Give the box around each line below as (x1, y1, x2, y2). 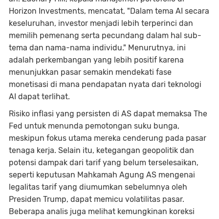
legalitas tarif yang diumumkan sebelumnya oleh (9, 182, 187, 192)
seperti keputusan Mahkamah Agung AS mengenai (9, 170, 195, 180)
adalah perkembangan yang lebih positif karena (9, 55, 184, 65)
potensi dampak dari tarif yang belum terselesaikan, (9, 158, 198, 168)
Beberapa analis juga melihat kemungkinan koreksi (9, 207, 195, 217)
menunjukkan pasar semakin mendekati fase (9, 67, 172, 77)
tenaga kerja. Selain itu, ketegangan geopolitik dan (9, 146, 194, 155)
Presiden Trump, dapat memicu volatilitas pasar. (9, 195, 184, 204)
